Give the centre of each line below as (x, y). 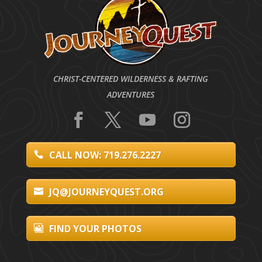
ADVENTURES (131, 95)
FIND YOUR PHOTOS (95, 229)
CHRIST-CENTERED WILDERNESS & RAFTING (131, 79)
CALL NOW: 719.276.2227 (105, 155)
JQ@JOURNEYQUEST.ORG (106, 192)
